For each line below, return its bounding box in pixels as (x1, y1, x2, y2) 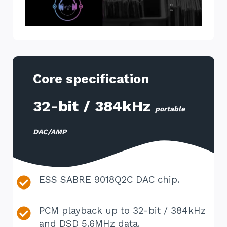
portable (155, 104, 185, 113)
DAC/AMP (33, 127, 66, 136)
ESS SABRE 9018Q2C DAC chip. (39, 174, 179, 185)
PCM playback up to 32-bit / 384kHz (39, 205, 206, 216)
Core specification (33, 70, 149, 86)
